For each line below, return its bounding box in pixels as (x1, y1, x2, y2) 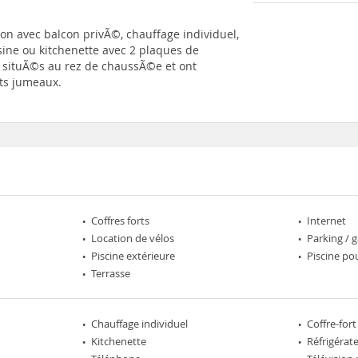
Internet (306, 213, 346, 228)
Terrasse (91, 266, 131, 280)
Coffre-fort (306, 316, 356, 331)
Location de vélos (91, 231, 175, 245)
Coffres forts (91, 213, 150, 228)
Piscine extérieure (91, 249, 176, 263)
